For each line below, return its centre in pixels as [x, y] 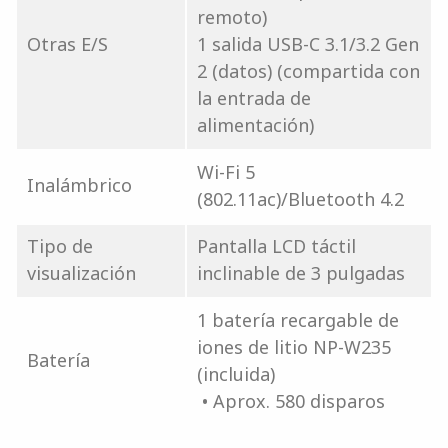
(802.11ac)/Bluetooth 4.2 [300, 198]
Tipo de [60, 245]
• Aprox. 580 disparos [291, 400]
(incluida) [236, 373]
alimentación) [255, 124]
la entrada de [254, 97]
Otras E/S [67, 43]
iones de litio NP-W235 [294, 346]
